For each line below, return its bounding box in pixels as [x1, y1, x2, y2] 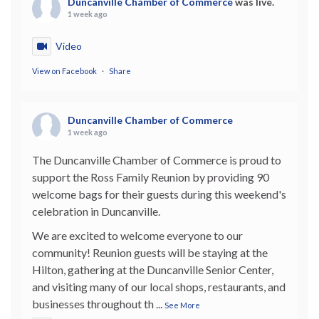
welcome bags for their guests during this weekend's [32, 187, 286, 201]
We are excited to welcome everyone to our [32, 228, 243, 242]
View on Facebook [32, 66, 97, 75]
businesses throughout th [32, 296, 154, 310]
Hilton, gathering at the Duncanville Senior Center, [32, 262, 273, 276]
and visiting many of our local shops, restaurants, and [32, 279, 286, 293]
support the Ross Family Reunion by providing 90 [32, 169, 269, 184]
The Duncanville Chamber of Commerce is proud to [32, 152, 281, 167]
